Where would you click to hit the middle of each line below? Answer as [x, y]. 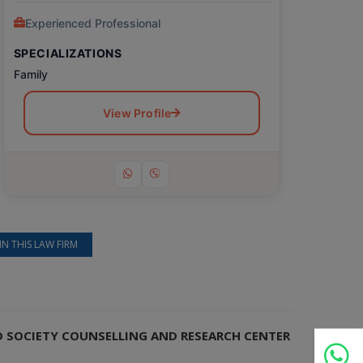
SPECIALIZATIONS [68, 53]
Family [30, 74]
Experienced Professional [92, 23]
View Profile [137, 113]
